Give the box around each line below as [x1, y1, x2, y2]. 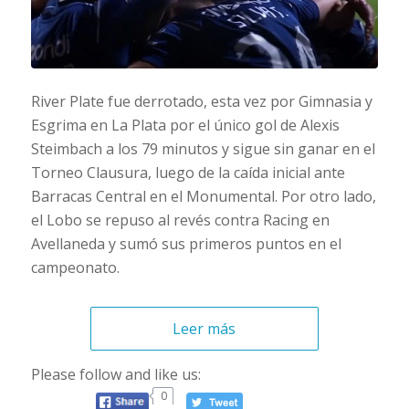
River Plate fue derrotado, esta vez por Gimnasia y [30, 91, 372, 112]
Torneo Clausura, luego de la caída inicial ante [30, 163, 345, 184]
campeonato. [30, 257, 120, 278]
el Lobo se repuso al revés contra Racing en [30, 210, 330, 231]
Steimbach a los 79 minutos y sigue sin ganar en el [30, 139, 375, 160]
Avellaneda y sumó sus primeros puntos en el [30, 234, 341, 255]
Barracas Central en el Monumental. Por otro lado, [30, 186, 376, 207]
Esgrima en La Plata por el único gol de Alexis [30, 115, 340, 136]
